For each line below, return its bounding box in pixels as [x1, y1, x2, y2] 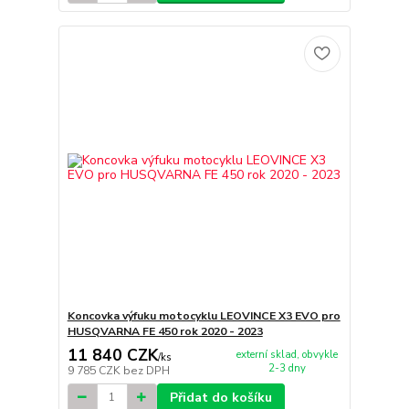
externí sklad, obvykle [236, 347, 338, 362]
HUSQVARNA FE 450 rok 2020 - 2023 [67, 324, 263, 339]
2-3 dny [267, 361, 306, 375]
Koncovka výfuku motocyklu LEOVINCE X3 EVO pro [67, 309, 341, 323]
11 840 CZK [67, 343, 158, 366]
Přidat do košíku [169, 388, 272, 406]
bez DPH [122, 362, 170, 378]
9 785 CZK [67, 362, 123, 378]
